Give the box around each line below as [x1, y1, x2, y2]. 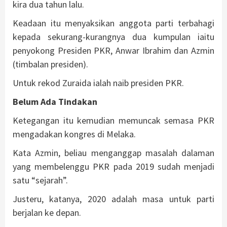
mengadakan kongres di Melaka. [13, 128, 136, 140]
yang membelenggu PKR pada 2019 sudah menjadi [13, 160, 214, 172]
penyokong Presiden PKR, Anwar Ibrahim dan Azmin [13, 44, 214, 56]
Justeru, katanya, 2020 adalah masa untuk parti [13, 193, 214, 205]
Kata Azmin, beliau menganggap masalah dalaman [13, 146, 214, 159]
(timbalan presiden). [13, 58, 88, 70]
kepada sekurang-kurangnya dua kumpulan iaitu [13, 30, 214, 43]
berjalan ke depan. [13, 206, 81, 218]
